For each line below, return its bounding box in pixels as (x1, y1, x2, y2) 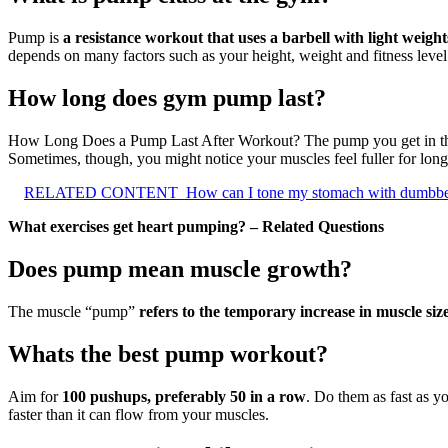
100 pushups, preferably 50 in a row (62, 387, 306, 405)
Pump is (8, 29, 63, 47)
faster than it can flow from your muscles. (8, 405, 269, 423)
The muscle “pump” (8, 302, 139, 320)
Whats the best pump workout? (8, 340, 328, 367)
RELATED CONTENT (24, 183, 178, 201)
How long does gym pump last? (8, 85, 326, 111)
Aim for (8, 387, 62, 405)
